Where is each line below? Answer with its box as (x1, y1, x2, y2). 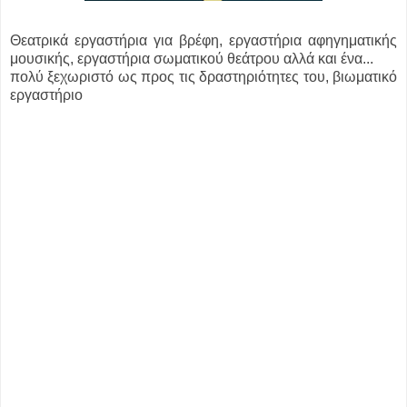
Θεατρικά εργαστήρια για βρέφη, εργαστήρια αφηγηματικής (10, 33, 397, 49)
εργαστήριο (10, 87, 83, 104)
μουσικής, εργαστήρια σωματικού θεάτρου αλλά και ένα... (10, 51, 373, 67)
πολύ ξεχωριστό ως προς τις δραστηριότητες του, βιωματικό (10, 69, 397, 85)
